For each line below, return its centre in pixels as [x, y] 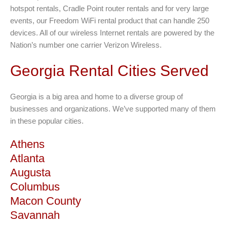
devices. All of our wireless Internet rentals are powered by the [112, 33]
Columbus [35, 187]
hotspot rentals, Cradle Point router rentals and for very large [109, 8]
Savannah [35, 215]
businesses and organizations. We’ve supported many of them [113, 109]
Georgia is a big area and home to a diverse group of [97, 97]
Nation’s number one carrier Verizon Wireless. [86, 45]
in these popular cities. [47, 121]
